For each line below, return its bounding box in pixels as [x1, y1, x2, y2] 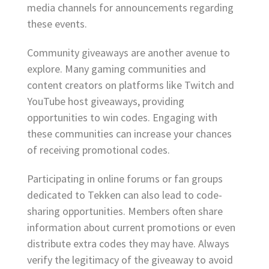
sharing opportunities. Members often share [27, 204, 223, 218]
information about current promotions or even [27, 220, 235, 234]
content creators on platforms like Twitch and [27, 77, 234, 92]
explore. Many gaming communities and [27, 61, 206, 76]
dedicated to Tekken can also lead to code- [27, 187, 222, 202]
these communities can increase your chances [27, 126, 232, 141]
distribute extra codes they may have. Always [27, 236, 229, 250]
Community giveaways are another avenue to [27, 45, 230, 59]
